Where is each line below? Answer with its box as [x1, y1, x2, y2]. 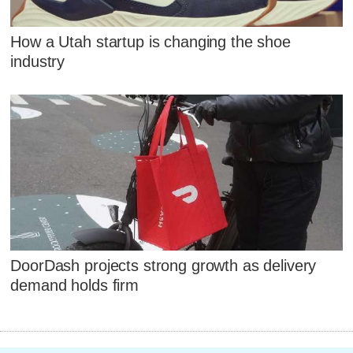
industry [10, 52, 65, 70]
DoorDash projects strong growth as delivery [10, 257, 317, 275]
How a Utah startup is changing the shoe [10, 32, 291, 50]
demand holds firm [10, 277, 139, 295]
